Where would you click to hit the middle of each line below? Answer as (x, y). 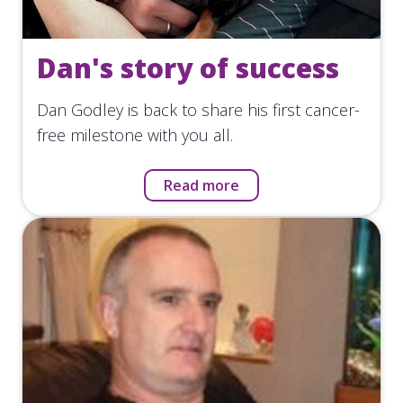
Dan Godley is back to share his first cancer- (198, 109)
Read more (201, 185)
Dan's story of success (188, 67)
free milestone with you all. (135, 134)
